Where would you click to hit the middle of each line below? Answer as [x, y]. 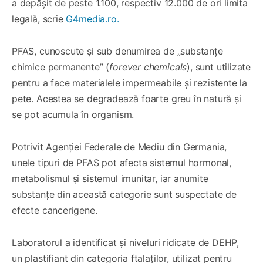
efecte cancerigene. [55, 210]
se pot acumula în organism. [73, 114]
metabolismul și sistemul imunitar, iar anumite [110, 178]
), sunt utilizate [219, 67]
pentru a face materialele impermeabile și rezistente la [130, 82]
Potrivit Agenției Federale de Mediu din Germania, [119, 146]
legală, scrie [39, 18]
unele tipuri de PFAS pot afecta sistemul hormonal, [122, 162]
